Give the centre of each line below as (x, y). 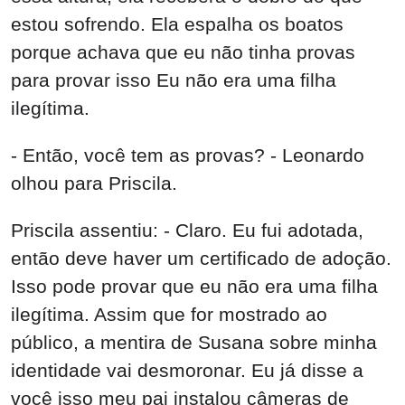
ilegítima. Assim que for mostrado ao (169, 314)
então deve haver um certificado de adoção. (201, 258)
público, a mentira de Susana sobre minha (194, 342)
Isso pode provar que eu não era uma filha (194, 286)
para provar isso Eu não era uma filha (174, 80)
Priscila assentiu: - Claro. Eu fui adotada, (187, 230)
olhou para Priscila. (94, 183)
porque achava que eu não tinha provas (183, 52)
